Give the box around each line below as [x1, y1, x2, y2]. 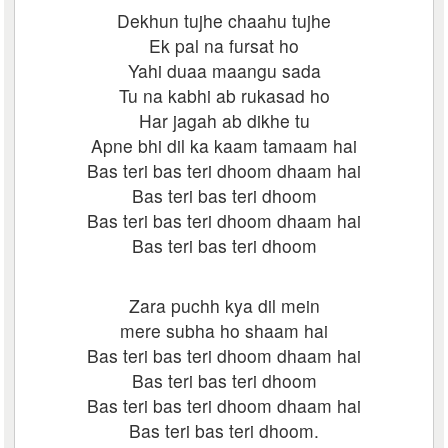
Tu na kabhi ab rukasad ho [118, 83, 330, 108]
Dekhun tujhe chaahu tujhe [117, 8, 331, 33]
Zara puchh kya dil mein [128, 293, 320, 318]
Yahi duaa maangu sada [127, 58, 321, 83]
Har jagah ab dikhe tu [138, 108, 310, 133]
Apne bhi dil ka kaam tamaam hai [91, 133, 357, 158]
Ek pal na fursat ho [149, 33, 299, 58]
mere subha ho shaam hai [120, 318, 328, 343]
